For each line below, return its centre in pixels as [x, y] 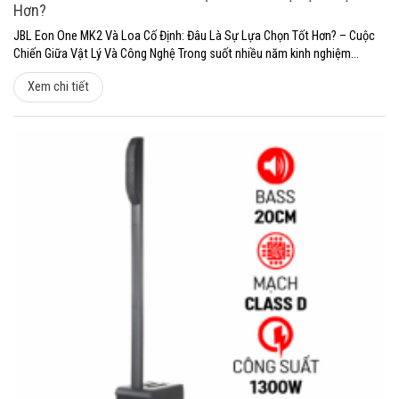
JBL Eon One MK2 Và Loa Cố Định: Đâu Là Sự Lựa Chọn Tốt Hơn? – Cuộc [194, 36]
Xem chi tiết [58, 86]
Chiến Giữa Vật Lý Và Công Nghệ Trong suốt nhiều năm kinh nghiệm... [186, 53]
